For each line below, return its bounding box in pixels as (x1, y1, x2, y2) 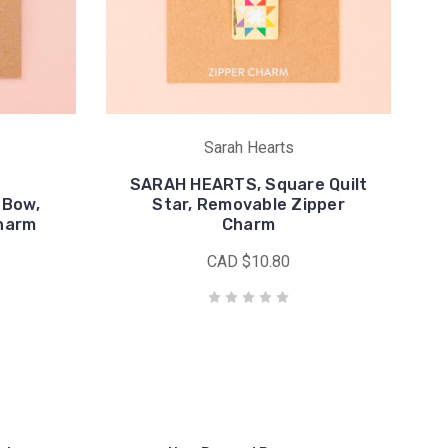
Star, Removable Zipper (152, 195, 345, 214)
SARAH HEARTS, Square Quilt (129, 175, 368, 194)
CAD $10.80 (207, 252, 290, 271)
